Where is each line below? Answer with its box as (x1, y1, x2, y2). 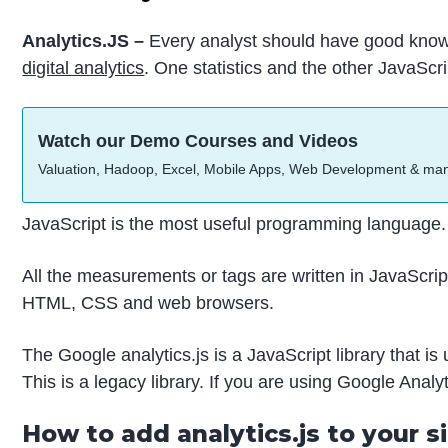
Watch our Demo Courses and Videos (38, 130, 359, 151)
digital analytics (22, 57, 145, 78)
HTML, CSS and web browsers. (22, 292, 275, 313)
